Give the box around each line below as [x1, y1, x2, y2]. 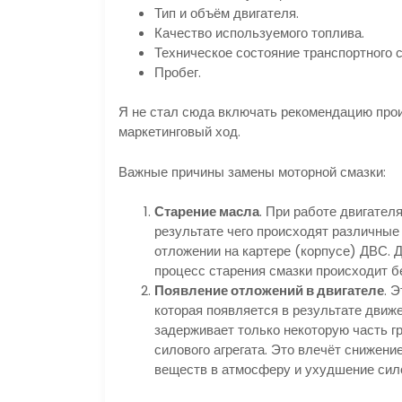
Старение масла [154, 202, 259, 222]
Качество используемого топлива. [154, 22, 364, 42]
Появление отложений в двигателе [154, 281, 384, 301]
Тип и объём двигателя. [154, 3, 299, 22]
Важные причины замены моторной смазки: [118, 162, 386, 181]
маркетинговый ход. [118, 122, 240, 142]
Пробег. [154, 62, 201, 82]
